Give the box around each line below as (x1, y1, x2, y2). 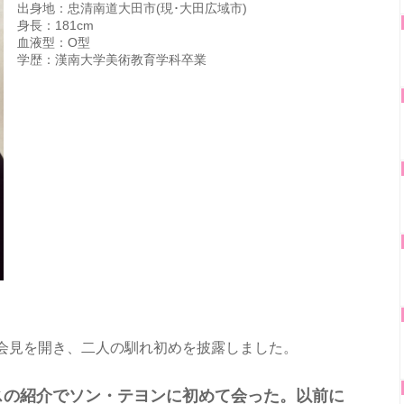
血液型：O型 (17, 35, 90, 50)
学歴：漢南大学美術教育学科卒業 (17, 52, 207, 68)
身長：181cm (17, 18, 94, 33)
